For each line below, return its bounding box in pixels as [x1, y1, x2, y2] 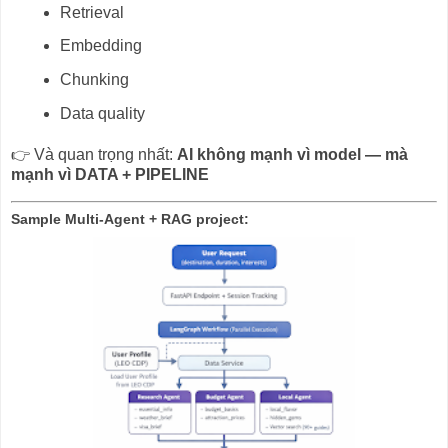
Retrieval [60, 3, 125, 21]
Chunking [60, 71, 130, 89]
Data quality [60, 105, 146, 123]
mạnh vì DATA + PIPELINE [11, 165, 209, 183]
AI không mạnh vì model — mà [177, 145, 408, 163]
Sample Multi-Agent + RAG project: [11, 210, 253, 227]
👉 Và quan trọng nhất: [11, 145, 177, 163]
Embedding [60, 37, 143, 55]
